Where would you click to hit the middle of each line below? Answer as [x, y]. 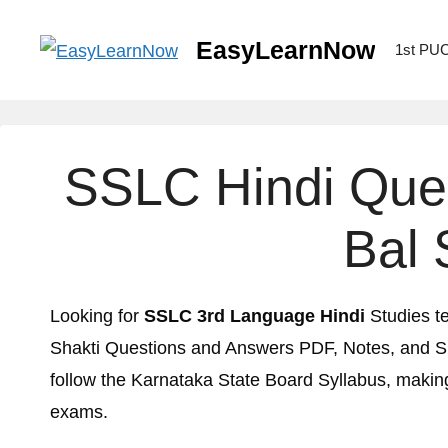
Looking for [94, 316]
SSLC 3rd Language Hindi [252, 316]
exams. [79, 412]
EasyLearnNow [285, 50]
